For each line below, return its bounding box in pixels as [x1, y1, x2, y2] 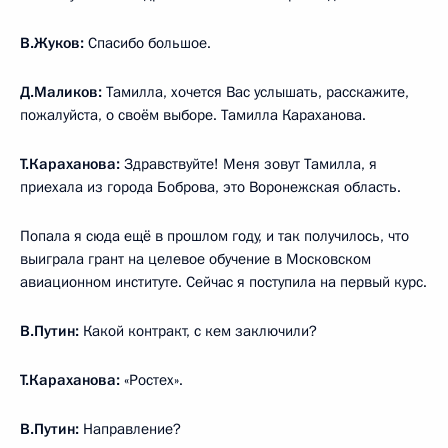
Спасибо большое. [84, 32, 211, 53]
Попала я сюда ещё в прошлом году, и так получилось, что [20, 225, 409, 246]
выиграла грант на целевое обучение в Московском [20, 248, 371, 269]
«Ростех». [120, 369, 183, 390]
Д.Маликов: [20, 81, 102, 102]
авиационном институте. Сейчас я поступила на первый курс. [20, 271, 427, 292]
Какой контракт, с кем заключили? [79, 320, 317, 341]
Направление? [79, 418, 181, 439]
